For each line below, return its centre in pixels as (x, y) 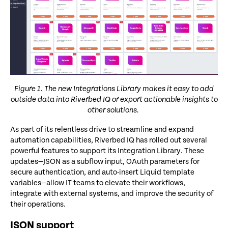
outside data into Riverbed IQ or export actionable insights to (114, 99)
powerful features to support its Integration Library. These (107, 151)
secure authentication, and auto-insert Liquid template (102, 172)
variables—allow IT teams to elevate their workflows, (98, 183)
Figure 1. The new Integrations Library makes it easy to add (114, 89)
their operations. (38, 204)
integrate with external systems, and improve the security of (112, 193)
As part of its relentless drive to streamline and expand (102, 129)
